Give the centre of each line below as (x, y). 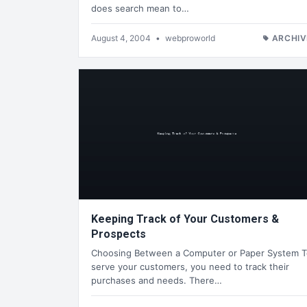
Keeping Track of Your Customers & (185, 219)
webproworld (190, 38)
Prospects (119, 234)
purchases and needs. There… (157, 280)
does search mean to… (140, 8)
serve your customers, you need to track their (190, 266)
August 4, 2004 (122, 38)
